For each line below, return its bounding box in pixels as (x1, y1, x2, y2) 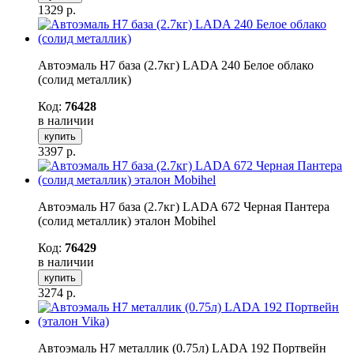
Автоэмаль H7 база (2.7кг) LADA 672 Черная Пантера (38, 199, 330, 213)
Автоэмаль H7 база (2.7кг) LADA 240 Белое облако (38, 58, 314, 72)
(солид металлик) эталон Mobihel (38, 213, 216, 228)
